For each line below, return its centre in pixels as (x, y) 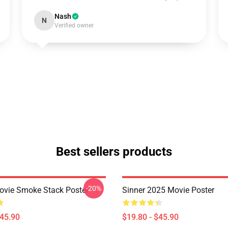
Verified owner (74, 25)
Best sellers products (114, 152)
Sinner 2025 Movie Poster (168, 190)
